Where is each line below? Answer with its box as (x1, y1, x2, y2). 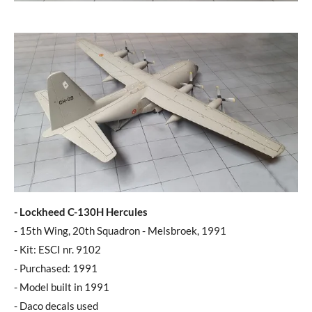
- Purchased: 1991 (14, 262, 97, 275)
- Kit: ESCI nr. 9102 (14, 243, 101, 256)
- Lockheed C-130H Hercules (14, 205, 148, 219)
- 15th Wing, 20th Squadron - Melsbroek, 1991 (14, 224, 226, 237)
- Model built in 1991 (14, 281, 109, 294)
